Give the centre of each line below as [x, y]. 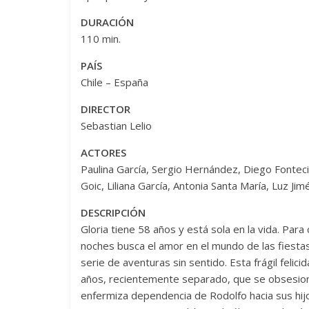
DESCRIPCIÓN [113, 212]
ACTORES [103, 152]
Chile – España [114, 82]
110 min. [101, 38]
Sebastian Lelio [116, 125]
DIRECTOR [106, 109]
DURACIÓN [107, 22]
